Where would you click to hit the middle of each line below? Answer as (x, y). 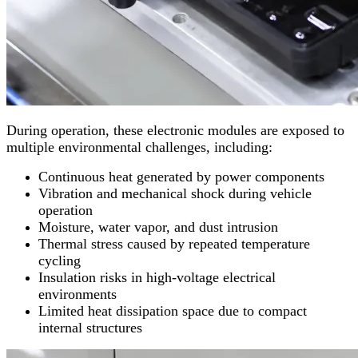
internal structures (90, 328)
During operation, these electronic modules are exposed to (175, 131)
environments (78, 294)
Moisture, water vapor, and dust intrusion (158, 227)
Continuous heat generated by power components (181, 177)
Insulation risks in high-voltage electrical (157, 278)
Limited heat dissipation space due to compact (173, 311)
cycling (60, 261)
